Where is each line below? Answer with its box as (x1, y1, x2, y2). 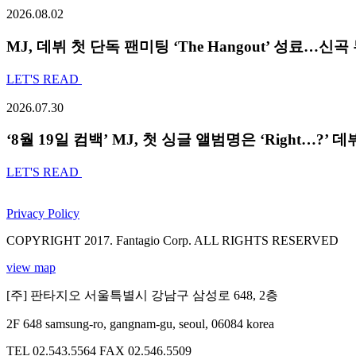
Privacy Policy (6, 207, 79, 221)
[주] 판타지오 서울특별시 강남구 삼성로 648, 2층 (6, 288, 278, 303)
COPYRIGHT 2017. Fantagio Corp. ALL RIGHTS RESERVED (6, 234, 339, 248)
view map (6, 261, 56, 275)
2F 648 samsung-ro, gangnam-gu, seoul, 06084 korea (6, 317, 274, 331)
